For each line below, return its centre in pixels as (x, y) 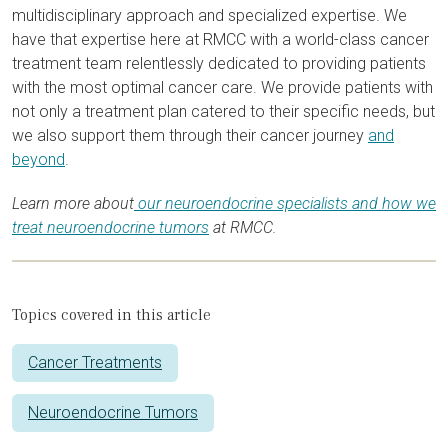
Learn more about (73, 203)
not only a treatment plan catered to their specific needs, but (223, 111)
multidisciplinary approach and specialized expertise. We (209, 15)
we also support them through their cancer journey (190, 135)
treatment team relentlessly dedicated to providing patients (219, 63)
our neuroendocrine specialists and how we (285, 203)
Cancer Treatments (95, 362)
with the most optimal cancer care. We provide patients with (222, 87)
